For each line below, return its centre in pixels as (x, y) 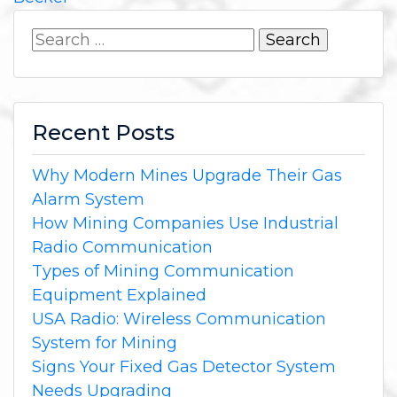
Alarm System (88, 200)
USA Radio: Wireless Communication (179, 319)
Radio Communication (122, 248)
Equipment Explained (119, 296)
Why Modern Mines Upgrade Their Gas (187, 176)
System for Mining (105, 343)
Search (58, 39)
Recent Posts (103, 133)
